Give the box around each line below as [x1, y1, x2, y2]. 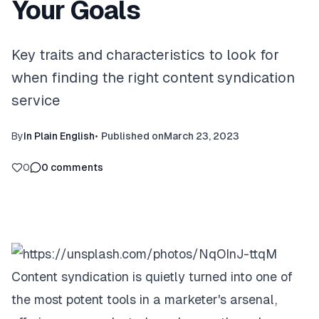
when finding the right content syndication [11, 70, 295, 86]
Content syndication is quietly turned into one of [11, 269, 293, 285]
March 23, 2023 [164, 130, 239, 142]
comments [51, 162, 103, 174]
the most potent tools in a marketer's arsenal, [11, 292, 277, 308]
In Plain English [23, 130, 95, 142]
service [11, 93, 60, 109]
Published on [101, 130, 164, 142]
